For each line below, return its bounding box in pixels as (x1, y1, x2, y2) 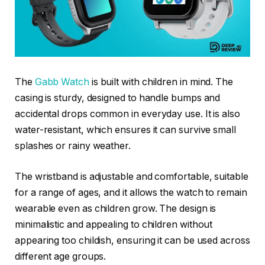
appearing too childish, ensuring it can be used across (15, 234, 250, 246)
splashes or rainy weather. (15, 140, 131, 152)
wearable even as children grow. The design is (15, 202, 216, 214)
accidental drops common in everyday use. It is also (15, 108, 240, 120)
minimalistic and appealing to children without (15, 218, 213, 230)
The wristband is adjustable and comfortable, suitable (15, 170, 248, 182)
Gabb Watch (34, 76, 89, 88)
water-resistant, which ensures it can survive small (15, 124, 236, 136)
